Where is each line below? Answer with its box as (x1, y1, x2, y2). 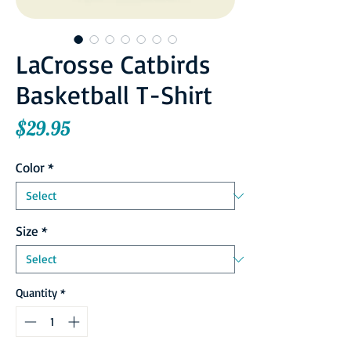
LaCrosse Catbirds (16, 48, 211, 81)
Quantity (16, 285, 57, 301)
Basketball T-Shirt (16, 78, 212, 111)
